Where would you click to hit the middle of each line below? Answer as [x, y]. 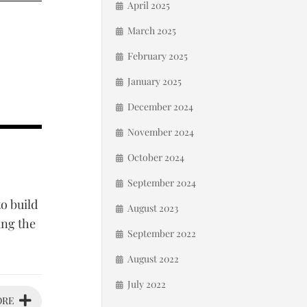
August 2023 [153, 208]
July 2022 [147, 284]
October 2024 [156, 157]
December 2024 [160, 107]
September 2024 [162, 183]
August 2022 [153, 259]
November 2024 [161, 132]
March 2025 [152, 30]
